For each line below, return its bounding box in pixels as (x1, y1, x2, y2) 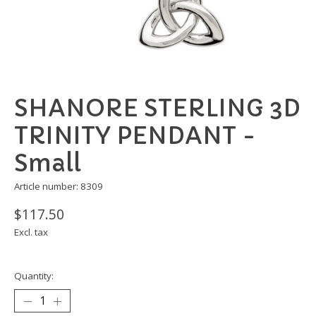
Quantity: (14, 269, 54, 283)
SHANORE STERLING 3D (14, 94, 300, 123)
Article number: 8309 (14, 180, 103, 193)
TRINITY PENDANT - (14, 121, 256, 151)
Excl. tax (14, 226, 48, 239)
